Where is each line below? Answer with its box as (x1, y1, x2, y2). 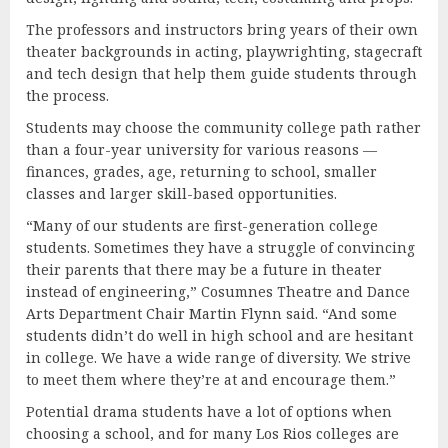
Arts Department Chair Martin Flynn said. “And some (26, 303, 397, 323)
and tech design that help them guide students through (26, 63, 417, 83)
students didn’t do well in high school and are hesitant (26, 325, 413, 345)
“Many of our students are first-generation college (26, 215, 378, 235)
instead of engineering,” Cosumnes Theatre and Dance (26, 281, 410, 301)
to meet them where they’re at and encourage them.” (26, 369, 400, 389)
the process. (26, 85, 117, 105)
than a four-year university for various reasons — (26, 139, 377, 159)
